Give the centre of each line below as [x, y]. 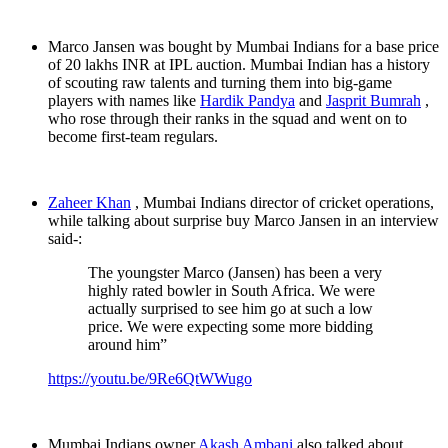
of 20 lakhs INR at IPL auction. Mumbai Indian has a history [239, 65]
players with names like [124, 101]
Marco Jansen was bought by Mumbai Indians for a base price [243, 47]
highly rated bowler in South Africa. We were [231, 291]
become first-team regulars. [133, 137]
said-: [65, 239]
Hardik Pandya [247, 101]
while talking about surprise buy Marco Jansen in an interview [243, 221]
